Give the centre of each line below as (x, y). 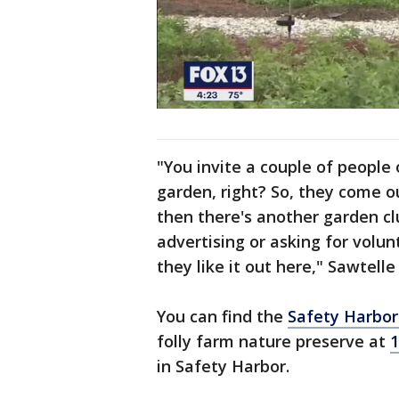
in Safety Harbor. (223, 366)
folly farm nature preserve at (273, 342)
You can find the (222, 317)
